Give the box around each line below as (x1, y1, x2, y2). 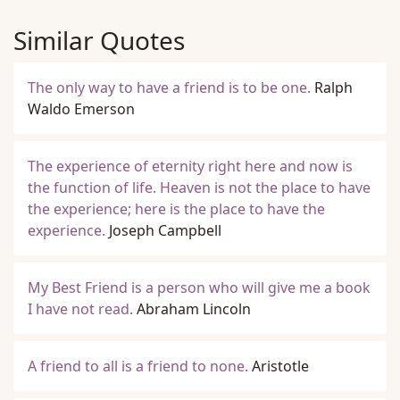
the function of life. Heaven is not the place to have (28, 178, 371, 197)
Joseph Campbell (109, 221, 221, 240)
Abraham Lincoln (137, 299, 251, 319)
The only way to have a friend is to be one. (28, 78, 311, 97)
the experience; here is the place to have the (28, 199, 325, 219)
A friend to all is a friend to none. (28, 356, 248, 376)
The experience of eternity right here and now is (28, 156, 353, 176)
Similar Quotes (13, 23, 185, 57)
